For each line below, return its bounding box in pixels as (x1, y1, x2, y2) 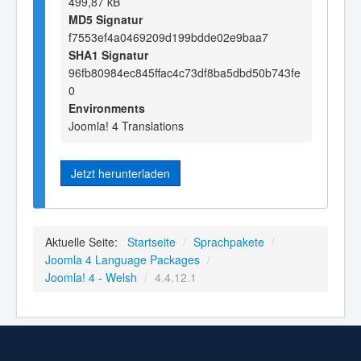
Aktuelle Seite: (45, 234, 124, 251)
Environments (68, 99, 145, 116)
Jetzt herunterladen (71, 164, 170, 181)
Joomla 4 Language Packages (45, 251, 200, 268)
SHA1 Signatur (68, 46, 148, 63)
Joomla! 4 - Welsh (45, 269, 137, 286)
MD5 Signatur (68, 10, 143, 27)
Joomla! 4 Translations (68, 117, 184, 134)
